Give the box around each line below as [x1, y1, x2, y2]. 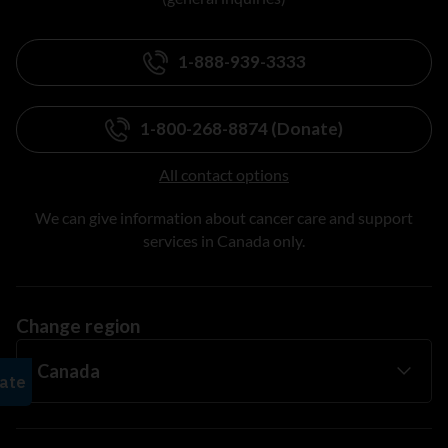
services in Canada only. [143, 230, 305, 250]
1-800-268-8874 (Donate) [140, 118, 343, 140]
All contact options [159, 164, 289, 184]
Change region [16, 313, 140, 337]
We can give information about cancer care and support [35, 207, 413, 227]
